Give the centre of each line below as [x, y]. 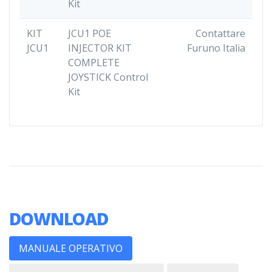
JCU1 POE [90, 33]
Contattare [220, 33]
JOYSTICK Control [108, 77]
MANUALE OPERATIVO [71, 248]
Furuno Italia [216, 48]
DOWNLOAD [59, 218]
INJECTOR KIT [100, 48]
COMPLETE [94, 62]
